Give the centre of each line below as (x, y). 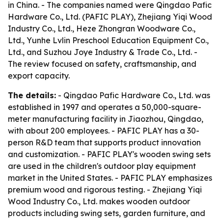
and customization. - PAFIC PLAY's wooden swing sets (109, 154)
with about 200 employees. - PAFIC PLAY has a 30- (104, 131)
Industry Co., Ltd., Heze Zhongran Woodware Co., (102, 28)
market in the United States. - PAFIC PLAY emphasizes (110, 178)
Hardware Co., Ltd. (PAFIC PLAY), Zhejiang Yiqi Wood (110, 17)
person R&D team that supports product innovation (104, 142)
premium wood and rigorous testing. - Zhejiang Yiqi (105, 190)
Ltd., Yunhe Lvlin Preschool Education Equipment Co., (108, 40)
